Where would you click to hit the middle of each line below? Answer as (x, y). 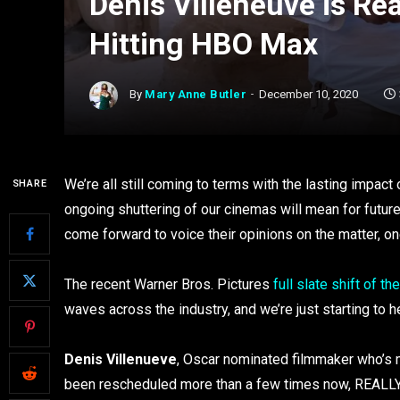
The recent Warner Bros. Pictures (169, 284)
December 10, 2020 (309, 95)
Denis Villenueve (121, 359)
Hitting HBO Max (204, 44)
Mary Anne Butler (196, 95)
